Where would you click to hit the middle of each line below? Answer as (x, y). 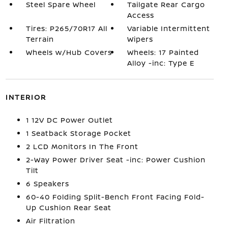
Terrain (40, 39)
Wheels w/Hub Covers (69, 52)
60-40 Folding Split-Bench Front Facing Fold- (115, 197)
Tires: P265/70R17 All (66, 28)
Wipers (140, 39)
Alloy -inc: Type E (161, 63)
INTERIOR (26, 97)
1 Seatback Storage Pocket (78, 133)
